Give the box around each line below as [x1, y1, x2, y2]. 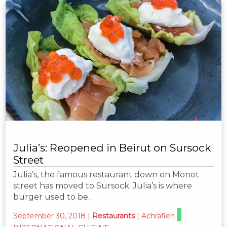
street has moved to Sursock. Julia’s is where [13, 180, 192, 191]
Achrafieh [141, 211, 175, 220]
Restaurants [92, 211, 135, 220]
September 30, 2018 [13, 211, 86, 220]
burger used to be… [13, 192, 94, 202]
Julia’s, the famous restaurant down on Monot [13, 169, 199, 179]
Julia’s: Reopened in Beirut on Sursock [13, 141, 211, 154]
